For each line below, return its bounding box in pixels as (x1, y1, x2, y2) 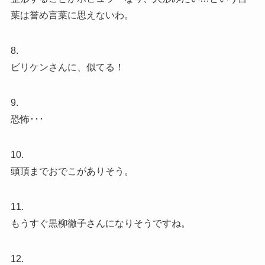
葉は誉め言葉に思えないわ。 (10, 10, 134, 21)
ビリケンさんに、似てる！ (10, 62, 124, 73)
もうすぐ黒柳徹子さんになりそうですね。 (10, 218, 190, 229)
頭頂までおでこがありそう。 (10, 166, 134, 177)
